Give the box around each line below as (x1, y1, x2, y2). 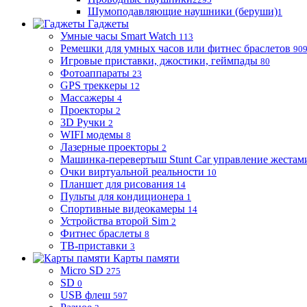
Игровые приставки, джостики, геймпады (60, 55, 258, 66)
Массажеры (60, 92, 114, 103)
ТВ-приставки (60, 240, 127, 251)
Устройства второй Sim (60, 215, 169, 227)
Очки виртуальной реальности (60, 166, 204, 177)
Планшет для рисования (60, 178, 173, 190)
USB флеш (60, 289, 110, 301)
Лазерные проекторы (60, 141, 159, 153)
